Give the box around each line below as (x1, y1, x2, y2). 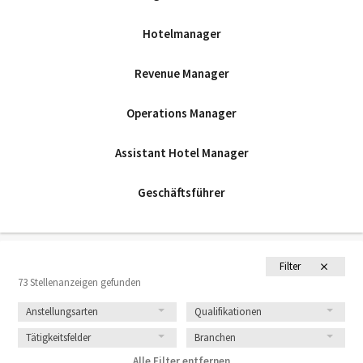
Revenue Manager (134, 66, 229, 81)
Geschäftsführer (138, 185, 225, 200)
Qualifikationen (194, 305, 262, 318)
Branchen (194, 331, 236, 344)
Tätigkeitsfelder (26, 331, 91, 344)
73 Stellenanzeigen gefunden (18, 275, 141, 289)
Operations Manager (126, 105, 237, 121)
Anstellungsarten (26, 305, 98, 318)
